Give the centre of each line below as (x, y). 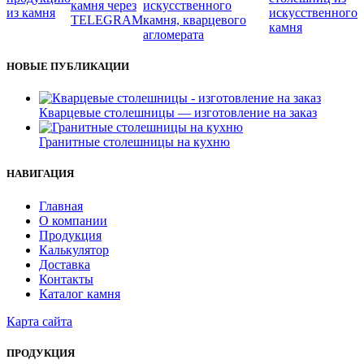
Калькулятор (74, 249)
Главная (61, 206)
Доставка (65, 264)
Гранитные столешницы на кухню (134, 142)
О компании (73, 220)
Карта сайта (39, 321)
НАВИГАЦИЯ (40, 174)
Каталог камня (80, 293)
